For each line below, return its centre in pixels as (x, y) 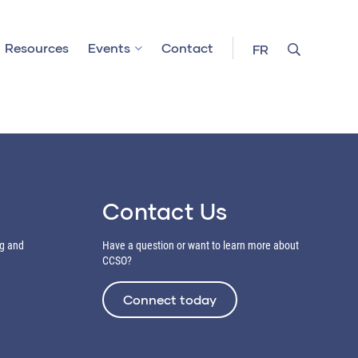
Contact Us (165, 211)
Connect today (170, 299)
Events (109, 48)
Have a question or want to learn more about (201, 245)
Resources (37, 48)
